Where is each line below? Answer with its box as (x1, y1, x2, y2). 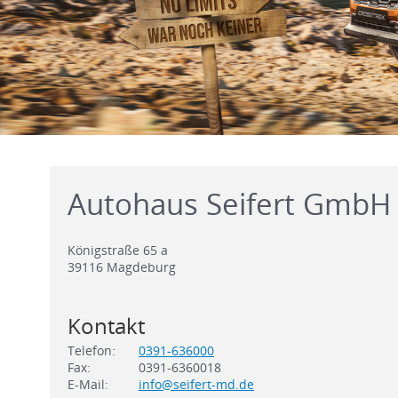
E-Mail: (68, 375, 108, 393)
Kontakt (68, 310, 145, 340)
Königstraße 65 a (68, 241, 168, 259)
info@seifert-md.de (139, 375, 254, 393)
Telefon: (68, 341, 115, 359)
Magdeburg (107, 258, 176, 275)
